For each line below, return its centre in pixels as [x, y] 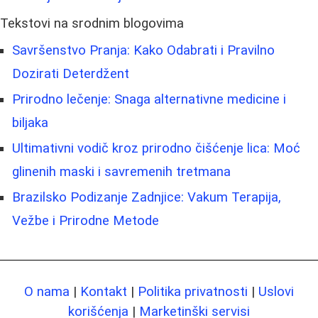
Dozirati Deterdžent [71, 73]
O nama [47, 291]
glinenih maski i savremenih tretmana [121, 171]
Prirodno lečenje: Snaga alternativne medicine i [149, 99]
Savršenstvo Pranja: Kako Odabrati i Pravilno [143, 50]
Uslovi [276, 291]
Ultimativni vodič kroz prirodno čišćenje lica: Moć [156, 148]
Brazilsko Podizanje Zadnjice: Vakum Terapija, [147, 197]
